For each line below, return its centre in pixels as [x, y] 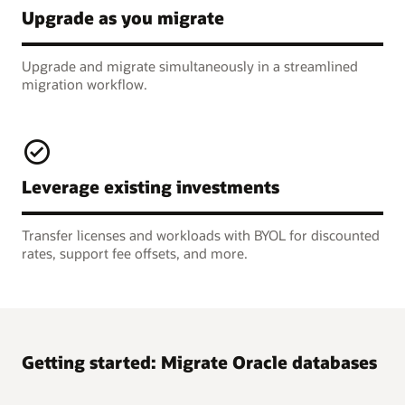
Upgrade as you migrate [123, 17]
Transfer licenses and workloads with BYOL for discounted [201, 235]
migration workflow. [85, 84]
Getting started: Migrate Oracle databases [199, 363]
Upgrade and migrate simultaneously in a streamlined [190, 66]
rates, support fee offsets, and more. [135, 254]
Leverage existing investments [151, 187]
